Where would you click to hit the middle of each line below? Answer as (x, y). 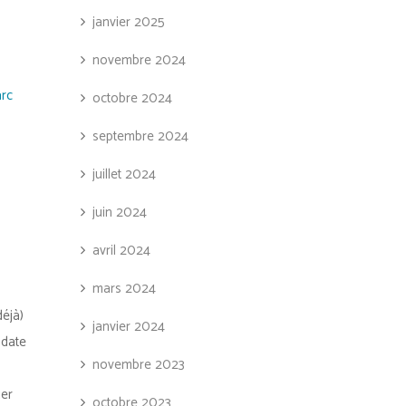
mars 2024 (124, 289)
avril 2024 (121, 251)
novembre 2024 (139, 60)
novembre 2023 (138, 365)
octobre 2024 (132, 98)
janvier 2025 (128, 22)
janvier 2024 (128, 327)
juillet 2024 (124, 174)
